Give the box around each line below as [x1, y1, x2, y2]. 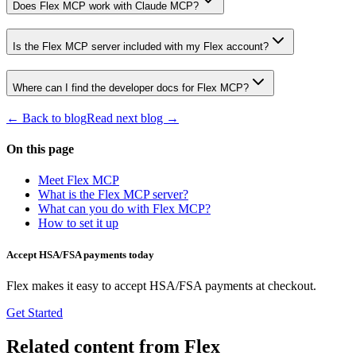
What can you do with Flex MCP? [38, 202, 211, 216]
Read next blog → [87, 110, 179, 125]
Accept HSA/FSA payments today [6, 248, 154, 261]
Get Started [6, 305, 63, 319]
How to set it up [38, 216, 118, 230]
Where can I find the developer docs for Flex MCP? [13, 82, 249, 95]
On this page [6, 142, 74, 157]
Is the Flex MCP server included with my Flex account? [13, 41, 269, 53]
